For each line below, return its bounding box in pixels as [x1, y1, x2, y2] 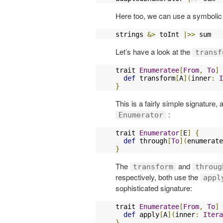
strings [115, 30, 147, 38]
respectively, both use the [115, 171, 200, 182]
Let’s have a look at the [115, 46, 192, 57]
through [135, 136, 167, 145]
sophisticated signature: [115, 182, 192, 193]
